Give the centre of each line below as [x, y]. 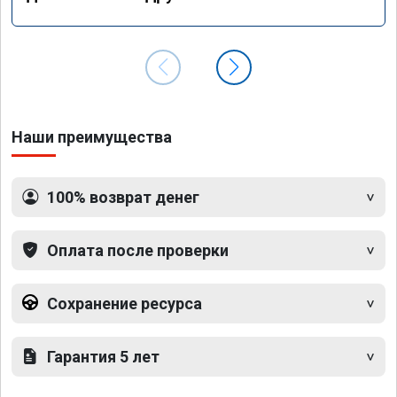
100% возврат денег [123, 197]
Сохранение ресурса [125, 303]
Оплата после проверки [138, 250]
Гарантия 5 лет [103, 356]
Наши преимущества [92, 136]
